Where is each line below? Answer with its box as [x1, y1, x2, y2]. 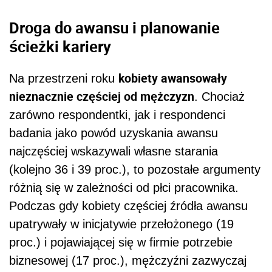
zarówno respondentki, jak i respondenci [9, 107, 225, 121]
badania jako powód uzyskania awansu [9, 126, 218, 140]
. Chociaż [194, 89, 245, 103]
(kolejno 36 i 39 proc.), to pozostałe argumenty [9, 162, 260, 176]
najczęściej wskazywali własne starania [9, 144, 218, 158]
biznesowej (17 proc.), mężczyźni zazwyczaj [9, 253, 246, 267]
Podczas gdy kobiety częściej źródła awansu [9, 199, 248, 212]
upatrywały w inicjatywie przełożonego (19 [9, 217, 234, 231]
